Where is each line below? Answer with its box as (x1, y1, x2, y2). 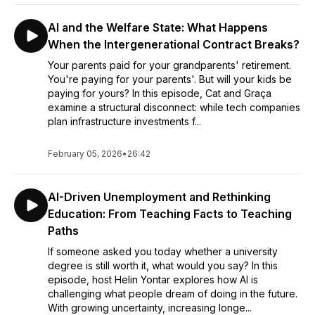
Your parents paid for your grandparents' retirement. (48, 59, 291, 71)
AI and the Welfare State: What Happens (48, 20, 268, 34)
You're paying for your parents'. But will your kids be (48, 73, 292, 85)
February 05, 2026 (48, 148, 122, 159)
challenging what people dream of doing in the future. (48, 288, 297, 300)
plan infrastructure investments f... (48, 115, 201, 127)
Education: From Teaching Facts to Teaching (48, 207, 292, 221)
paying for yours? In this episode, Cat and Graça (48, 87, 271, 99)
